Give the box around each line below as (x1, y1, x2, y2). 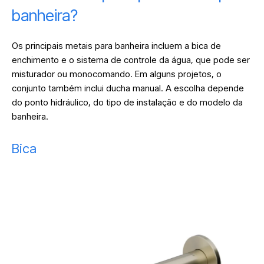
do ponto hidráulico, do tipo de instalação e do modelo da (12, 97, 243, 108)
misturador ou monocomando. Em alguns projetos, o (12, 68, 222, 80)
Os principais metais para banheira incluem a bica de (12, 40, 221, 52)
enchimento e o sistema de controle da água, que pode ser (12, 54, 250, 66)
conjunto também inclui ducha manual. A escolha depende (12, 82, 244, 94)
